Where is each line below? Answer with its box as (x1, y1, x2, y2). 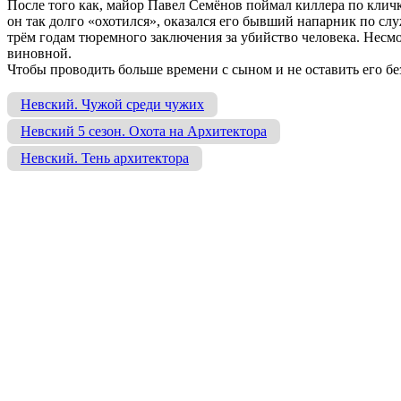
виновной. (7, 45, 72, 61)
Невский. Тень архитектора (21, 149, 189, 166)
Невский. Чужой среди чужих (21, 96, 204, 112)
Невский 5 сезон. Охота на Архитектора (21, 123, 267, 139)
